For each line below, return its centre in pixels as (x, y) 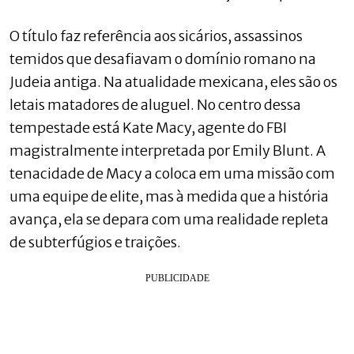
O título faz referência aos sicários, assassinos (156, 36)
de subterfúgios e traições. (95, 242)
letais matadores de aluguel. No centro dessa (155, 104)
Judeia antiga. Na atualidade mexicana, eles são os (173, 81)
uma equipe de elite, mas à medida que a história (169, 196)
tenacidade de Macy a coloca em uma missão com (172, 173)
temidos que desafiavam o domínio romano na (163, 58)
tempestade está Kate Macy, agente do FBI (148, 127)
